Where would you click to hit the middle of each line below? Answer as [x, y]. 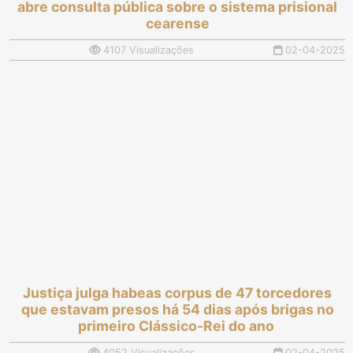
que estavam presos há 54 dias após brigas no [177, 309]
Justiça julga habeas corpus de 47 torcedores [177, 293]
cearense [177, 23]
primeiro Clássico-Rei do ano [177, 326]
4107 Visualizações [147, 50]
